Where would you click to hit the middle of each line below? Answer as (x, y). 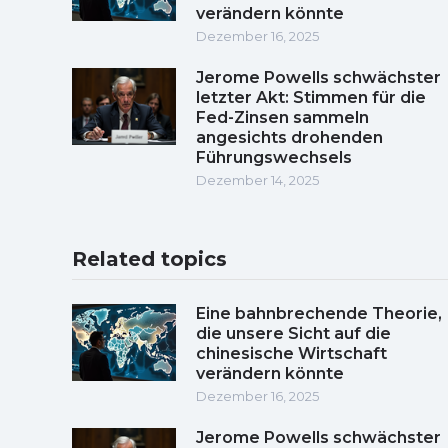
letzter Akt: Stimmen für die (311, 97)
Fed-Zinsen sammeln (282, 117)
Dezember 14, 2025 (257, 179)
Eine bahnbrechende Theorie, (319, 313)
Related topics (149, 258)
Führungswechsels (274, 157)
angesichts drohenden (289, 137)
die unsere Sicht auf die (293, 333)
